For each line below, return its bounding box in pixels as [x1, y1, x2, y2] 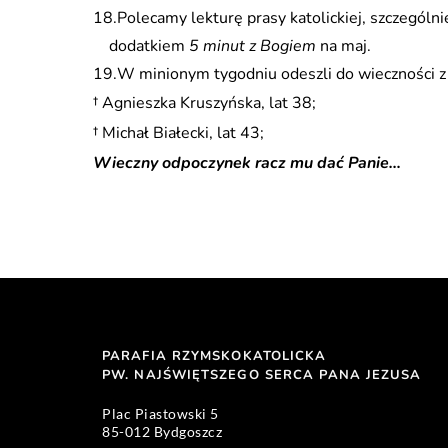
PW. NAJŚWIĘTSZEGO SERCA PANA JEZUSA [102, 366, 427, 384]
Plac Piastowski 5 [102, 405, 222, 422]
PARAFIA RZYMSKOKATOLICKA [102, 347, 327, 365]
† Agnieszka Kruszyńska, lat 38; [93, 92, 316, 114]
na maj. [316, 35, 371, 57]
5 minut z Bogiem [189, 35, 316, 57]
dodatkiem [109, 35, 189, 57]
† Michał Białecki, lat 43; [93, 122, 264, 144]
